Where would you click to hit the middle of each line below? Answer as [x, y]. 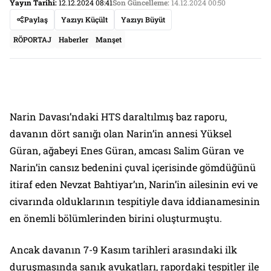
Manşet [109, 40]
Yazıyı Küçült [84, 20]
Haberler [73, 40]
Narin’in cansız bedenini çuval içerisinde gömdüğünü [133, 168]
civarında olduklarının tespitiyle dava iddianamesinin [135, 201]
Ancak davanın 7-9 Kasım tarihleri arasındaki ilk [123, 250]
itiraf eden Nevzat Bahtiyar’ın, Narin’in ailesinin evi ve [134, 184]
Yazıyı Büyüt [143, 20]
